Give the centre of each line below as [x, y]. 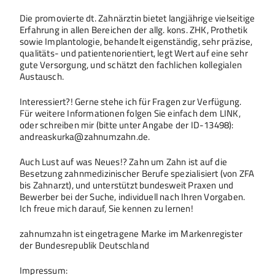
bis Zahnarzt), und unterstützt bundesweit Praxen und [127, 185]
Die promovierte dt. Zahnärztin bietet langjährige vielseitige [137, 18]
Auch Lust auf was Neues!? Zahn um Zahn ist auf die [124, 161]
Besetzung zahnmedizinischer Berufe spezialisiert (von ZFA [137, 173]
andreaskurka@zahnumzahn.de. [85, 136]
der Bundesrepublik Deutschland [84, 245]
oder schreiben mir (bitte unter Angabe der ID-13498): [127, 125]
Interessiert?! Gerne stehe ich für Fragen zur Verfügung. [131, 101]
